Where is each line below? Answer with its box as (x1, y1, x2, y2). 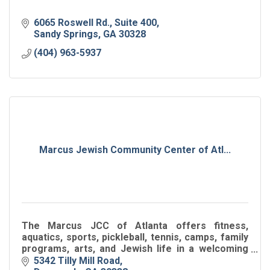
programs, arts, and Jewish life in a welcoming (22, 242, 248, 254)
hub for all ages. (22, 254, 95, 266)
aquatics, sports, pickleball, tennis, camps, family (22, 231, 248, 243)
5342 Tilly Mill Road (34, 254, 120, 266)
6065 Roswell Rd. (34, 16, 110, 28)
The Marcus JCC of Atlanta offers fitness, (22, 219, 248, 231)
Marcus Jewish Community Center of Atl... (39, 143, 231, 155)
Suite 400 (115, 16, 157, 28)
